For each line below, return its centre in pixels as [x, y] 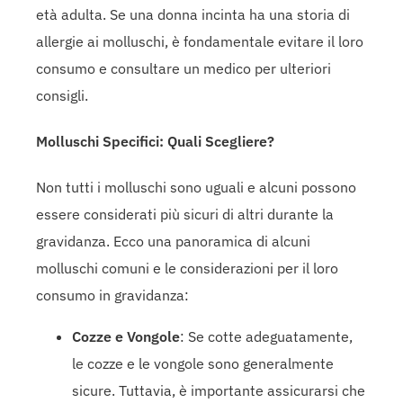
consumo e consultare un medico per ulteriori [184, 68]
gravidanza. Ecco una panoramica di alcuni [173, 242]
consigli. [62, 95]
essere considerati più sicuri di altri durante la [185, 215]
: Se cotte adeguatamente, [266, 337]
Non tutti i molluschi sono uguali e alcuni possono [196, 188]
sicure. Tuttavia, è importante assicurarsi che [219, 391]
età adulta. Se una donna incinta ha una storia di [193, 14]
